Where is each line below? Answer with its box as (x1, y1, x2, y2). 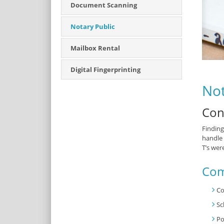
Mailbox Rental (70, 43, 120, 52)
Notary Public (70, 22, 115, 31)
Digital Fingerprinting (70, 65, 140, 74)
